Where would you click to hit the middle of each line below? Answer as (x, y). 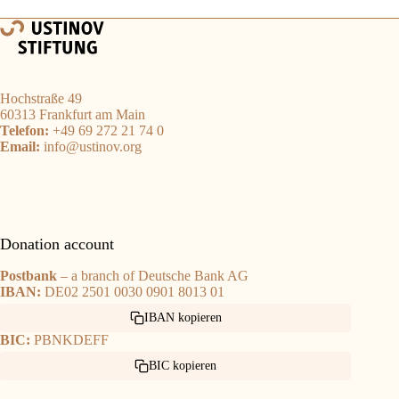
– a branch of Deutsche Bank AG (153, 275)
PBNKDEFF (71, 339)
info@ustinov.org (91, 147)
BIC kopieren (183, 365)
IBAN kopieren (183, 317)
